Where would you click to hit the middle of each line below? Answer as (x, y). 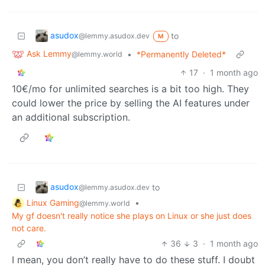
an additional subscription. (71, 117)
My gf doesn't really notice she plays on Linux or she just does (132, 216)
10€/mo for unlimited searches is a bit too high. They (130, 88)
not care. (29, 228)
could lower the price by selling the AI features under (131, 103)
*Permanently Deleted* (181, 54)
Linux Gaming (53, 202)
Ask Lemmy (49, 53)
